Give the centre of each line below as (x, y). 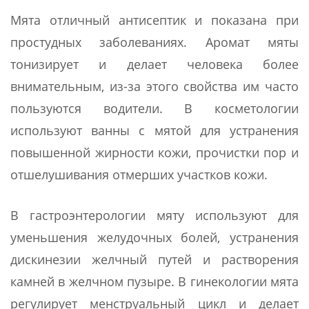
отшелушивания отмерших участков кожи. (139, 174)
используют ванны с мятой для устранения (154, 130)
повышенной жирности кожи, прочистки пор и (154, 152)
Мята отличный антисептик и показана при (154, 20)
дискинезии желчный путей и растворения (154, 259)
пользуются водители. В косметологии (154, 108)
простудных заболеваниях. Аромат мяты (154, 42)
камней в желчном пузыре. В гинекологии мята (154, 281)
